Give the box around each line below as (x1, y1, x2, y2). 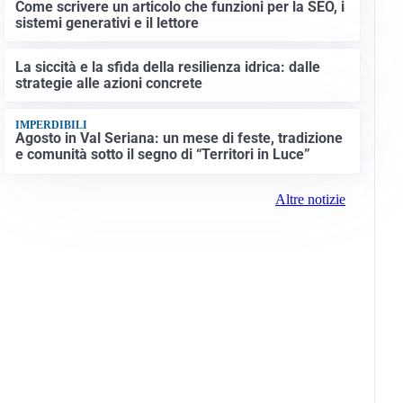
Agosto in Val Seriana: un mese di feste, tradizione (14, 130, 343, 148)
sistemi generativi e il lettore (14, 14, 199, 32)
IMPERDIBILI (14, 118, 87, 131)
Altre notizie (274, 191, 345, 207)
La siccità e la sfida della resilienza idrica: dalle (14, 58, 320, 76)
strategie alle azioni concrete (14, 74, 202, 92)
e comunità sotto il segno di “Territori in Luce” (14, 146, 310, 164)
